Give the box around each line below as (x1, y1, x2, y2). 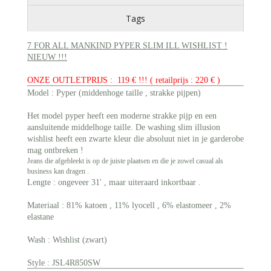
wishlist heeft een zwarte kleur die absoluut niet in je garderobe (27, 134, 244, 144)
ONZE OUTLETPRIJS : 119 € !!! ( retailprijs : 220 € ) (27, 76, 220, 85)
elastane (27, 212, 56, 222)
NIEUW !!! (27, 53, 67, 62)
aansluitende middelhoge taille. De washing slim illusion (27, 123, 220, 132)
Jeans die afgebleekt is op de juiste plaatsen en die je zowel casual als (27, 157, 223, 166)
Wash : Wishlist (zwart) (27, 235, 107, 245)
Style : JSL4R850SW (27, 258, 100, 268)
